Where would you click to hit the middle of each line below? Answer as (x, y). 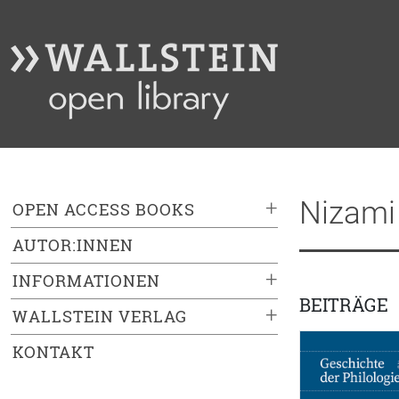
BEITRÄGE (344, 305)
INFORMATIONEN (86, 281)
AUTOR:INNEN (73, 245)
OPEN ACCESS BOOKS (104, 210)
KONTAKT (53, 352)
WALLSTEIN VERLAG (100, 317)
